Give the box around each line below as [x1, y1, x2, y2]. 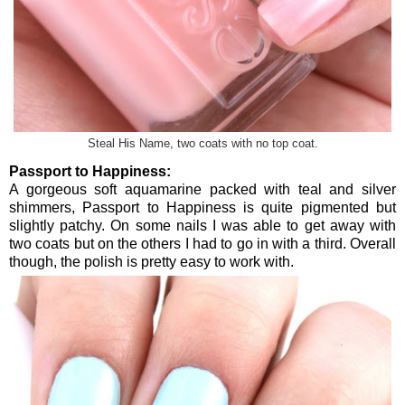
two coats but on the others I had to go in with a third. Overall [9, 235, 396, 251]
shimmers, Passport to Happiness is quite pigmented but [9, 199, 396, 215]
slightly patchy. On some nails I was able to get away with [9, 217, 396, 233]
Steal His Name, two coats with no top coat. [87, 137, 318, 150]
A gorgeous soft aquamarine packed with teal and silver [9, 181, 396, 197]
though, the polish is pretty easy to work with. [9, 253, 294, 269]
